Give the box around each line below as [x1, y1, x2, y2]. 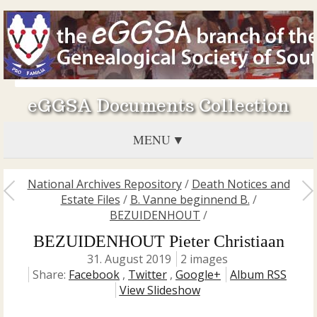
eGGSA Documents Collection [28, 95, 289, 117]
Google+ [175, 267, 221, 282]
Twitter [128, 267, 167, 282]
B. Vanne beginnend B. [129, 192, 250, 207]
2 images [180, 251, 228, 267]
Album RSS [230, 267, 287, 282]
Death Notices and [191, 176, 290, 192]
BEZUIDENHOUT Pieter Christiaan [33, 232, 284, 250]
